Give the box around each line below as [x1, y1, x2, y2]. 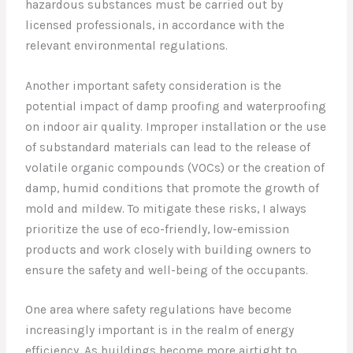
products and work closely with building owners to [25, 242, 312, 257]
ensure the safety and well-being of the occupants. [25, 262, 309, 277]
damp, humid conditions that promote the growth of [25, 180, 320, 195]
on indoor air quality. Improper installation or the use [25, 119, 327, 134]
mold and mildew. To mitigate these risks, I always [25, 201, 307, 216]
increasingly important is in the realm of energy [25, 323, 295, 338]
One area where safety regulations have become [25, 303, 292, 318]
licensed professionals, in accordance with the [25, 17, 285, 32]
